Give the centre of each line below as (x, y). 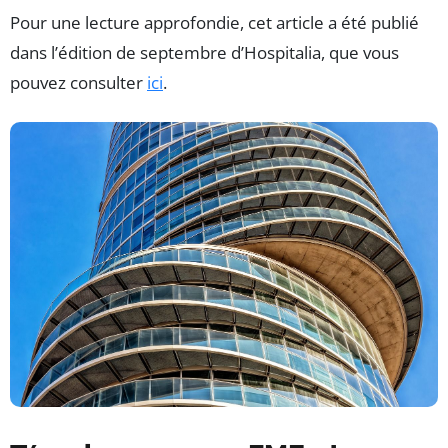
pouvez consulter (78, 82)
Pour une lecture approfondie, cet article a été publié (214, 22)
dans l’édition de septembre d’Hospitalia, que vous (204, 52)
